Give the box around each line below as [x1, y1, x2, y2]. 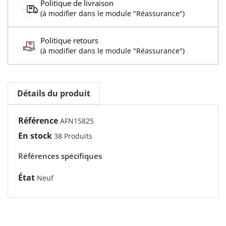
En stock [18, 130, 52, 141]
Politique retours [40, 35, 98, 45]
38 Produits [54, 131, 92, 141]
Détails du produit [17, 87, 90, 99]
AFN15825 [60, 116, 94, 126]
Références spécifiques [18, 150, 102, 161]
